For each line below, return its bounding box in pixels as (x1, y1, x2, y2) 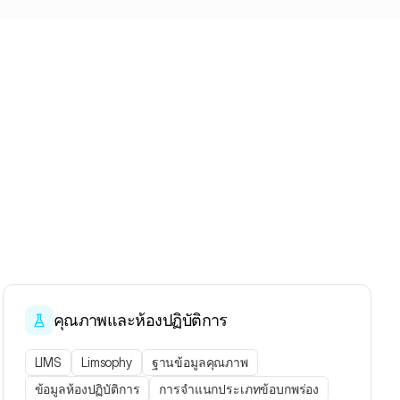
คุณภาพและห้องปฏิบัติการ (53, 312, 228, 329)
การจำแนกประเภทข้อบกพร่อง (159, 382, 320, 396)
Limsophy (81, 355, 132, 370)
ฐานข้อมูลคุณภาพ (151, 355, 248, 370)
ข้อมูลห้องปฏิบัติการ (34, 382, 140, 396)
